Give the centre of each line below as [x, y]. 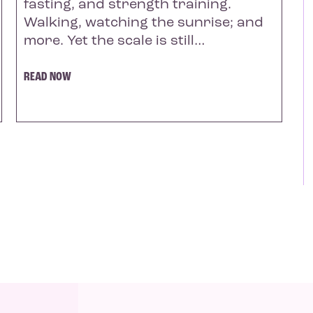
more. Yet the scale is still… [114, 41]
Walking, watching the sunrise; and [143, 23]
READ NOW [47, 77]
